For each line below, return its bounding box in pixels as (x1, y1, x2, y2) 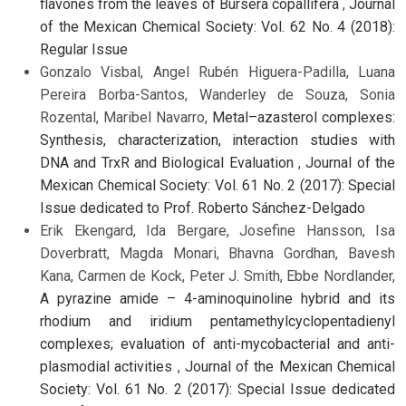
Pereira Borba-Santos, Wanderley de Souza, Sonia (40, 85, 395, 103)
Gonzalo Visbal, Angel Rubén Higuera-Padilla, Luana (40, 63, 395, 81)
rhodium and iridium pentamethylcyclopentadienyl (40, 312, 395, 330)
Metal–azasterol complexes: (212, 108, 395, 126)
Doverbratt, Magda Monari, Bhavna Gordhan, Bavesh (40, 244, 395, 262)
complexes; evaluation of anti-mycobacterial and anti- (40, 334, 395, 353)
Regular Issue (40, 40, 128, 58)
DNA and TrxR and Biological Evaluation (40, 153, 298, 171)
